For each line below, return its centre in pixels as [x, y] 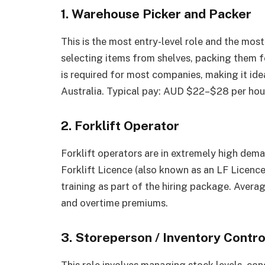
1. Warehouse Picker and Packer [156, 14]
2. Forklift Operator [120, 126]
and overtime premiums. [114, 203]
